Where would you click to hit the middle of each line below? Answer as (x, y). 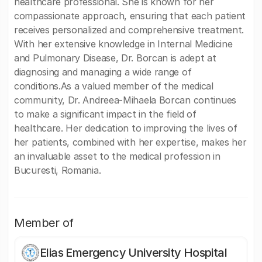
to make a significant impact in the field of (105, 114)
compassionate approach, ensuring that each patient (130, 16)
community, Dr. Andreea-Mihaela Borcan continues (125, 100)
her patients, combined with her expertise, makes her (130, 142)
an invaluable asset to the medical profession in (117, 156)
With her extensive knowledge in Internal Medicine (123, 44)
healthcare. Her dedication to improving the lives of (126, 128)
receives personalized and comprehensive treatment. (129, 30)
